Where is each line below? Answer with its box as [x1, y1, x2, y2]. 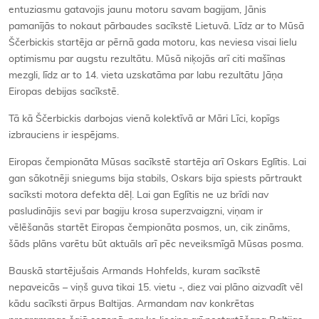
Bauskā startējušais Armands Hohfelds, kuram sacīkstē [9, 266, 261, 276]
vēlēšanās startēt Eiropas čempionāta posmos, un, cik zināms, [9, 222, 290, 233]
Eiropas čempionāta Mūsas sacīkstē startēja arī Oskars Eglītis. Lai [9, 157, 306, 167]
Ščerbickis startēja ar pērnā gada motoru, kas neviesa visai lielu [9, 37, 297, 48]
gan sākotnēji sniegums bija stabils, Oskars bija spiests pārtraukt [9, 173, 302, 184]
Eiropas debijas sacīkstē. [9, 86, 119, 97]
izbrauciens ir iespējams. [9, 130, 119, 140]
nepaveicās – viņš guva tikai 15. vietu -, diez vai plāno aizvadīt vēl [9, 282, 303, 293]
